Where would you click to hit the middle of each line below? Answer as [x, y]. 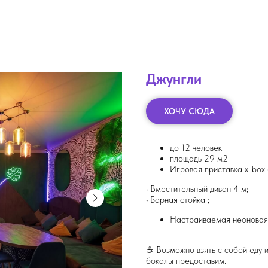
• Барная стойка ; [178, 200]
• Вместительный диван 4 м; [197, 189]
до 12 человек [196, 148]
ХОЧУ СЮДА [189, 111]
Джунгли [174, 79]
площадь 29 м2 [199, 159]
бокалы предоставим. [186, 261]
